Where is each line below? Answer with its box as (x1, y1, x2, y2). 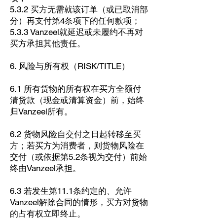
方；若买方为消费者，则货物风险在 (10, 141, 144, 150)
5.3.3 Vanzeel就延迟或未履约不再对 (10, 27, 143, 37)
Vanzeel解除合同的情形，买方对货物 (10, 197, 148, 207)
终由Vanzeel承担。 (10, 163, 81, 173)
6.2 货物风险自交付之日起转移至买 (10, 129, 141, 139)
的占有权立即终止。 (10, 209, 85, 219)
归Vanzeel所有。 (10, 107, 73, 116)
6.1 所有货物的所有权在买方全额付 (10, 84, 141, 94)
